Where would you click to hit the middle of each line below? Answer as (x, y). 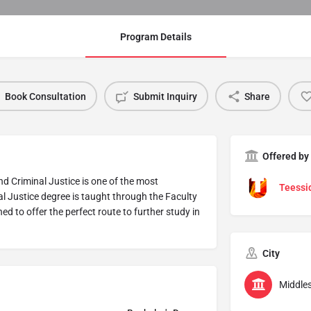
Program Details (155, 37)
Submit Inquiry (165, 96)
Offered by (285, 157)
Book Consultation (45, 96)
